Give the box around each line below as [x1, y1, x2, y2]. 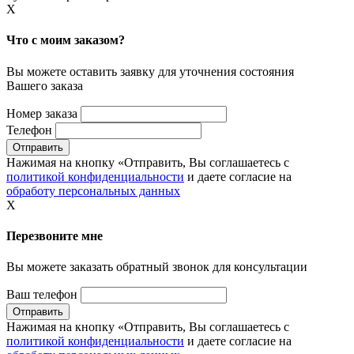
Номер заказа [6, 106, 77, 120]
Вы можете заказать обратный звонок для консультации [6, 260, 307, 274]
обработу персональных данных [6, 183, 180, 198]
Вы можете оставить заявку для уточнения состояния [6, 64, 294, 78]
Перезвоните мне [6, 228, 103, 243]
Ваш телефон [6, 288, 77, 302]
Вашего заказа [6, 78, 83, 92]
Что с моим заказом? [6, 33, 125, 47]
